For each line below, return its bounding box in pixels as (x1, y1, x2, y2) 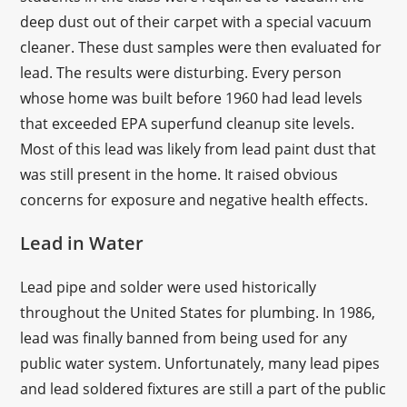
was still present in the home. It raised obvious (20, 164, 339, 184)
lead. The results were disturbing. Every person (20, 63, 342, 83)
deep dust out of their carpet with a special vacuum (20, 12, 372, 32)
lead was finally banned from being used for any (20, 328, 348, 348)
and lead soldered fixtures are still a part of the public (20, 379, 387, 399)
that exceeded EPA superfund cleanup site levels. (20, 114, 355, 134)
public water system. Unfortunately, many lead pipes (20, 353, 381, 373)
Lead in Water (20, 231, 144, 255)
